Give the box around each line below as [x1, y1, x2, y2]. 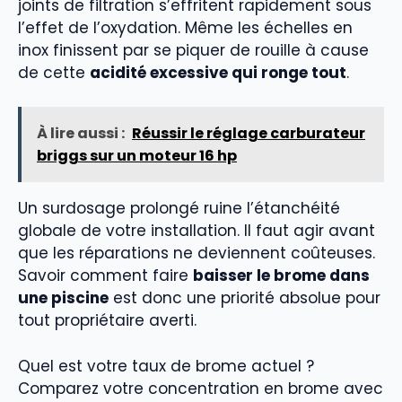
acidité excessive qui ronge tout [90, 61, 346, 83]
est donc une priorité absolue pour [109, 287, 380, 310]
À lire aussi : [37, 123, 125, 144]
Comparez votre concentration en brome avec [18, 377, 383, 399]
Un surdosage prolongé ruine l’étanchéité [18, 197, 340, 220]
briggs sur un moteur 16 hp [37, 145, 237, 167]
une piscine [18, 287, 109, 310]
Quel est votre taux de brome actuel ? [18, 354, 314, 377]
